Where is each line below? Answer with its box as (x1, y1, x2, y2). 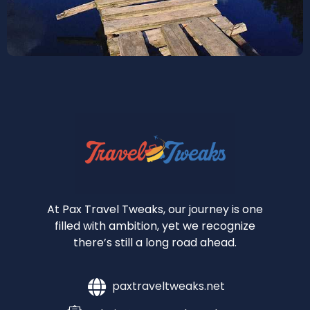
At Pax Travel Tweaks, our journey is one (47, 201, 263, 217)
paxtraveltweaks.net (111, 278, 225, 295)
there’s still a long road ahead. (73, 234, 237, 250)
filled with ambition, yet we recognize (55, 217, 255, 234)
